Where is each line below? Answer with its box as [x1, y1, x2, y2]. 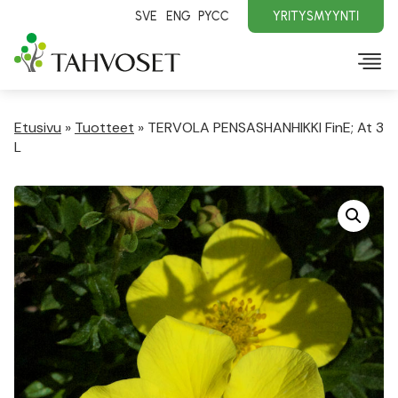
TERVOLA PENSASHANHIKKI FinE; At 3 [147, 118, 384, 137]
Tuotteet [75, 118, 134, 137]
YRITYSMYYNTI [273, 8, 359, 24]
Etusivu [14, 118, 61, 137]
